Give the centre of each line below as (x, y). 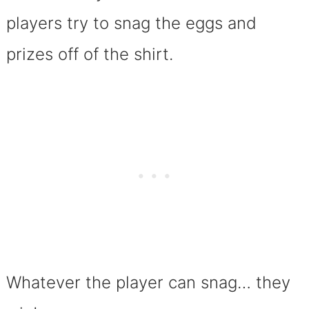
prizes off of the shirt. (89, 54)
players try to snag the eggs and (131, 23)
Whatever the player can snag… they (148, 282)
